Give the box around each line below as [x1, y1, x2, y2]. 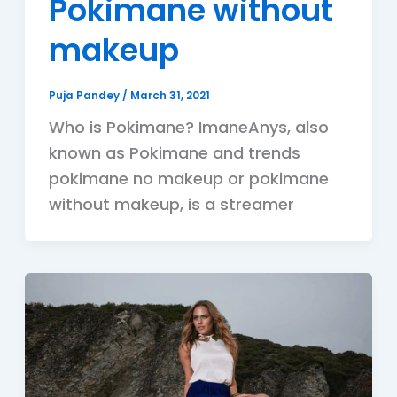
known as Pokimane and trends [48, 141, 300, 164]
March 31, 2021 [129, 88, 210, 103]
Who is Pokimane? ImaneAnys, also [48, 115, 329, 138]
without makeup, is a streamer [48, 192, 294, 215]
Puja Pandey [48, 88, 122, 103]
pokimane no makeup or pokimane [48, 167, 329, 190]
